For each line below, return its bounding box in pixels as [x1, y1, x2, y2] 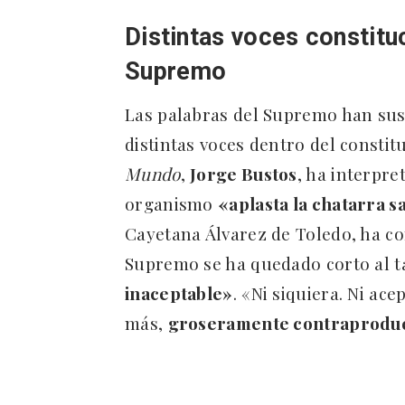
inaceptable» [125, 281, 233, 306]
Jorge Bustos [190, 162, 297, 186]
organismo [125, 192, 218, 216]
